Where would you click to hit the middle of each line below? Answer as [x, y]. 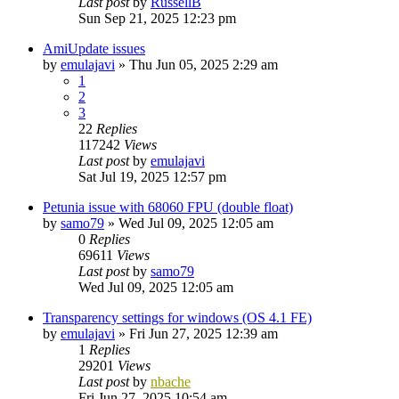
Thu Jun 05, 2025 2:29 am [204, 64]
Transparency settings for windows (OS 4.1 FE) [177, 317]
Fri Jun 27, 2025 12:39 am [204, 333]
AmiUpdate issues [94, 48]
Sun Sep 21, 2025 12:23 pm [157, 18]
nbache [171, 381]
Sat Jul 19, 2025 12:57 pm [152, 176]
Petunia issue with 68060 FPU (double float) [168, 207]
